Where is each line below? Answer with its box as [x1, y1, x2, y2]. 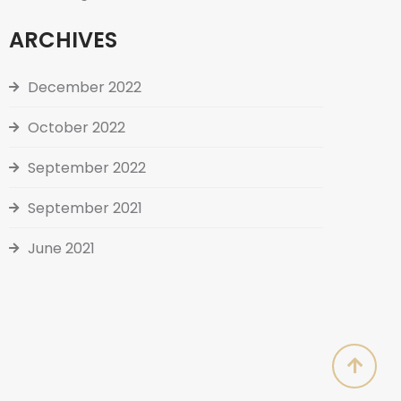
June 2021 [28, 238, 95, 260]
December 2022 [28, 77, 141, 98]
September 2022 [28, 158, 146, 179]
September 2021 [28, 198, 142, 219]
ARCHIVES [9, 25, 117, 55]
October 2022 [28, 117, 125, 139]
